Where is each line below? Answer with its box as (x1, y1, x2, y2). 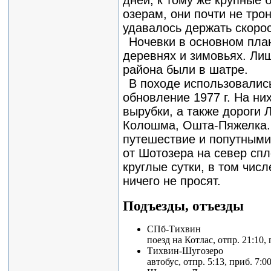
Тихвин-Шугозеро (147, 245, 223, 256)
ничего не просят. (123, 174, 221, 188)
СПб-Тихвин (147, 223, 201, 234)
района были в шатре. (123, 62, 248, 76)
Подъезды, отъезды (123, 197, 244, 214)
